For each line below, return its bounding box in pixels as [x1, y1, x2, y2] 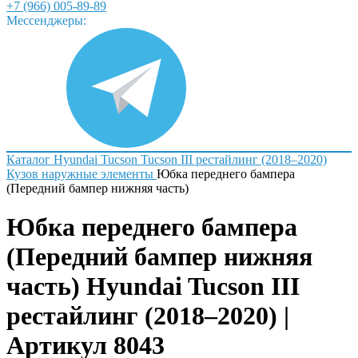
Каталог [6, 153, 50, 166]
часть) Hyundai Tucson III [6, 272, 300, 301]
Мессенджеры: [6, 14, 86, 27]
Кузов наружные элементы [6, 167, 153, 181]
